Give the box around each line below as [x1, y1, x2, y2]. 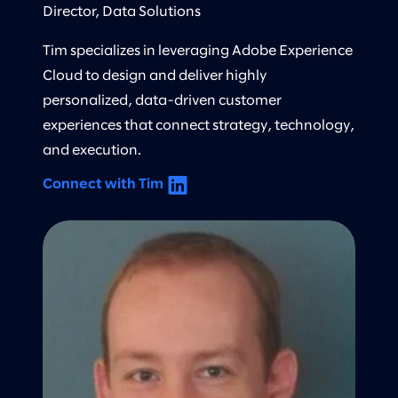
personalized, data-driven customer [43, 93, 282, 107]
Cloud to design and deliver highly [43, 68, 267, 83]
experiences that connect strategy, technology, [43, 118, 354, 132]
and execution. [43, 143, 141, 157]
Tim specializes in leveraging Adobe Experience [43, 44, 353, 58]
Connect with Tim [43, 177, 163, 191]
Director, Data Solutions [43, 4, 201, 19]
